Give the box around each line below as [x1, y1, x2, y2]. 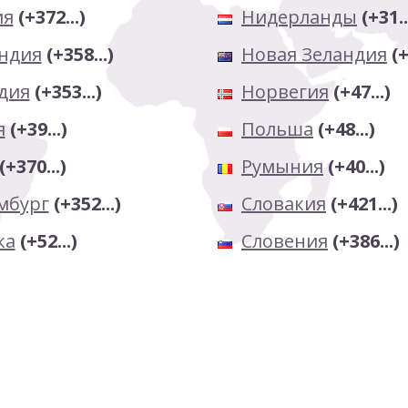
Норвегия [241, 79, 329, 104]
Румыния [241, 154, 323, 178]
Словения [241, 229, 328, 253]
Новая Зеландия [241, 42, 387, 66]
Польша [241, 117, 313, 141]
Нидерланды [241, 5, 357, 29]
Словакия [241, 191, 326, 216]
